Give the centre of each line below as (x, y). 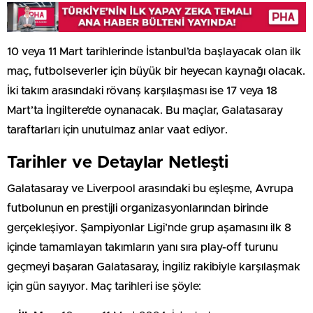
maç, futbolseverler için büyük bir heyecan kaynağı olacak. (156, 71)
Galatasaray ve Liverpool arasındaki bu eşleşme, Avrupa (150, 188)
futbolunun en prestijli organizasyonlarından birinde (138, 208)
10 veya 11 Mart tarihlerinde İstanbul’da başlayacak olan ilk (154, 51)
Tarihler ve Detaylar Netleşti (118, 162)
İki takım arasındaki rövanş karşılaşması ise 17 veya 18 (142, 90)
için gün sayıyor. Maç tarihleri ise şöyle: (104, 286)
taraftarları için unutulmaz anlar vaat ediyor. (117, 130)
